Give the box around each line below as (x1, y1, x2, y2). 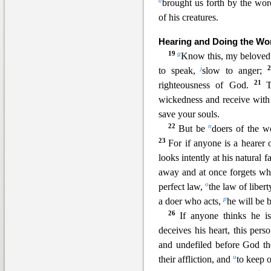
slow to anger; (202, 65, 267, 76)
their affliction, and (158, 254, 233, 265)
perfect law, (158, 181, 206, 192)
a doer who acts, (158, 196, 223, 207)
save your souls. (158, 109, 220, 120)
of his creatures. (158, 12, 218, 23)
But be (178, 123, 209, 134)
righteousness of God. (158, 80, 254, 91)
